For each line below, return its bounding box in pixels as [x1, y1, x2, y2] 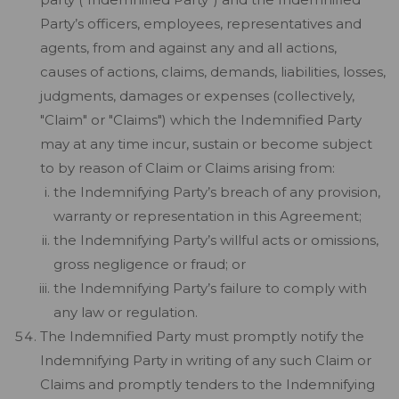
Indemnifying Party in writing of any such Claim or [40, 352, 371, 369]
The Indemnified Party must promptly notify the [40, 328, 364, 345]
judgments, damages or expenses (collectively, [40, 87, 354, 104]
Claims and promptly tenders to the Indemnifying [40, 376, 375, 393]
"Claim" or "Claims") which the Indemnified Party [40, 111, 362, 128]
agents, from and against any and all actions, [40, 39, 337, 56]
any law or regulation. [53, 304, 198, 321]
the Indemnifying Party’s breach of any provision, [53, 183, 380, 200]
